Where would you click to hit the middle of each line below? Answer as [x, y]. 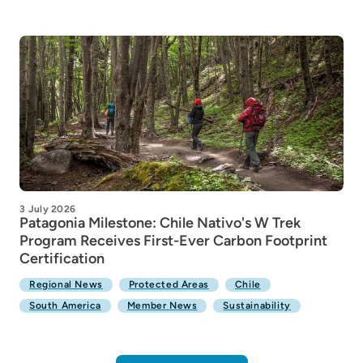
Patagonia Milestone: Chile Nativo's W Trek [160, 223]
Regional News [66, 284]
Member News [162, 305]
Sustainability [257, 305]
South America [65, 305]
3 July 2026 [48, 209]
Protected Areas [169, 284]
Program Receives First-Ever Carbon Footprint [173, 241]
